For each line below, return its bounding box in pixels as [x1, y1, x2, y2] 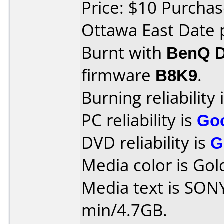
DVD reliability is [81, 131, 210, 154]
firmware [81, 64, 155, 86]
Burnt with [81, 41, 166, 64]
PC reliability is [81, 109, 197, 131]
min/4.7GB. [81, 199, 167, 221]
